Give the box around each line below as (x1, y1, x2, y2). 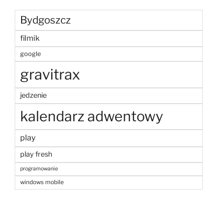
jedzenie (20, 90, 47, 100)
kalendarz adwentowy (20, 107, 163, 125)
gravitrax (20, 65, 80, 83)
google (20, 50, 41, 57)
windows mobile (20, 178, 64, 186)
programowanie (20, 165, 58, 172)
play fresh (20, 149, 52, 159)
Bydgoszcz (20, 13, 71, 26)
